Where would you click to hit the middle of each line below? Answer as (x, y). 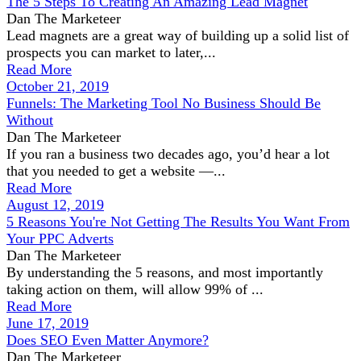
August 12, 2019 (55, 205)
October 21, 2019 (58, 86)
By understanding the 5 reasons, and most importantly (165, 272)
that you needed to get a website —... (116, 171)
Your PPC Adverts (60, 239)
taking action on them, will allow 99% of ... (135, 289)
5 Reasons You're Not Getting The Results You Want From (178, 222)
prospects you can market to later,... (111, 52)
